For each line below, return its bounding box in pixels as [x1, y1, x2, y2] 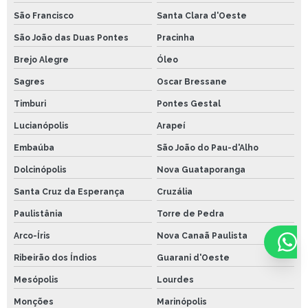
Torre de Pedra [156, 208, 224, 219]
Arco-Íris [14, 230, 50, 241]
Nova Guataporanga [156, 164, 245, 175]
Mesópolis [14, 274, 58, 285]
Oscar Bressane [156, 76, 227, 87]
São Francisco [14, 10, 74, 21]
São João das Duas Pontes [14, 32, 129, 43]
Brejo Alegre [14, 54, 69, 65]
